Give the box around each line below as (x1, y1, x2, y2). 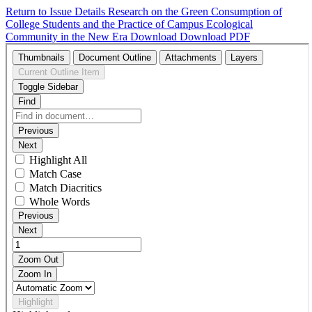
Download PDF (180, 31, 250, 42)
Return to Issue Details (6, 6, 108, 17)
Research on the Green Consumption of (108, 6, 282, 17)
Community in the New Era (6, 31, 130, 42)
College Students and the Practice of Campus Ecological (6, 18, 253, 30)
